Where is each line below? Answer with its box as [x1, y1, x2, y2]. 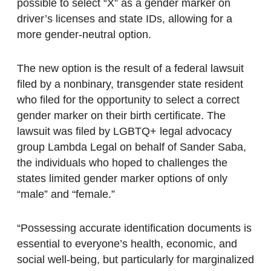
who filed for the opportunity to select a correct [17, 94, 240, 106]
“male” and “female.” [17, 188, 115, 201]
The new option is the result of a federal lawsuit [17, 62, 244, 75]
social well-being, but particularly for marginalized [17, 253, 254, 266]
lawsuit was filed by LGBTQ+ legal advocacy [17, 125, 232, 138]
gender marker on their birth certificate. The [17, 109, 226, 122]
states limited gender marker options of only [17, 172, 227, 185]
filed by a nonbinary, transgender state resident [17, 78, 243, 91]
